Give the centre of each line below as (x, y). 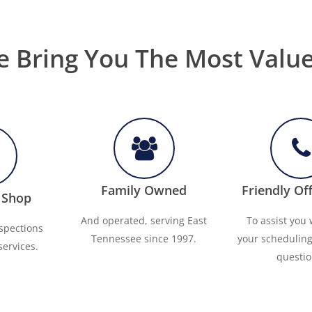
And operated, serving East (144, 220)
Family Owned (144, 190)
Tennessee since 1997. (144, 238)
